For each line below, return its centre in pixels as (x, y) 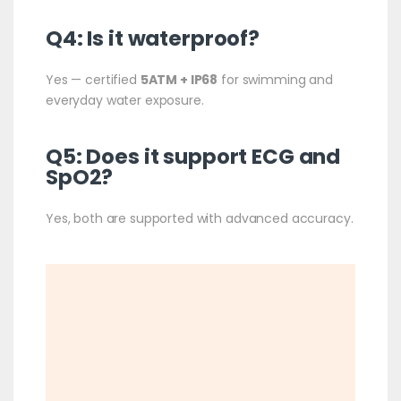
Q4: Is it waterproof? (153, 38)
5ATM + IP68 (179, 79)
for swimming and (275, 79)
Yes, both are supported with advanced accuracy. (199, 218)
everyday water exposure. (124, 100)
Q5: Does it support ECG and (193, 156)
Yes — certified (93, 79)
